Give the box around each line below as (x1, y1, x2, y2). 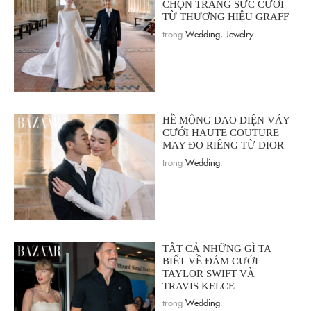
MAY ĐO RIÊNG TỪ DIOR (162, 140, 284, 151)
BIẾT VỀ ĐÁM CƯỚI (162, 255, 258, 267)
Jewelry (226, 26, 253, 40)
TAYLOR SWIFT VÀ (162, 267, 255, 279)
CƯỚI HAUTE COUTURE (162, 127, 279, 138)
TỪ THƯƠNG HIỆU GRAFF (162, 11, 289, 23)
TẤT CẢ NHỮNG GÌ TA (162, 242, 271, 254)
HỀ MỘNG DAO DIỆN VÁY (162, 115, 289, 126)
